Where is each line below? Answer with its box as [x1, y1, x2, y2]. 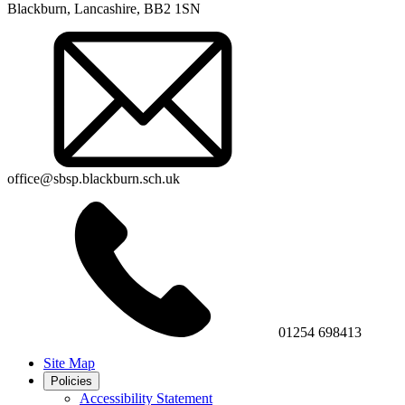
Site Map [43, 354, 95, 371]
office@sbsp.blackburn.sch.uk [7, 170, 180, 186]
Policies [51, 373, 92, 388]
